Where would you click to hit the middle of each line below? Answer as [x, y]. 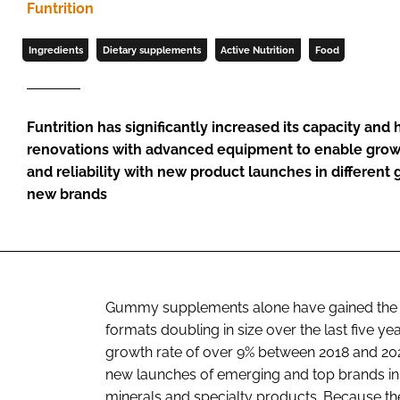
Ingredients [55, 50]
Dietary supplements [151, 50]
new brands [67, 195]
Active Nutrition [258, 50]
